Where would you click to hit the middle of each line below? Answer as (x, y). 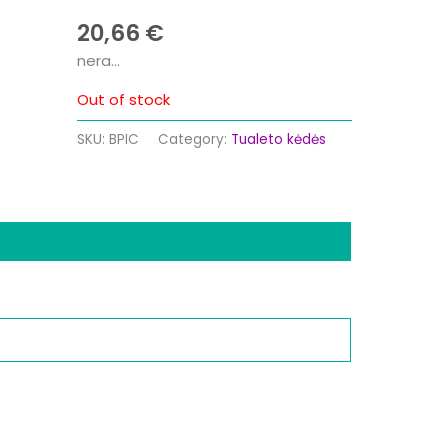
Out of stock (123, 100)
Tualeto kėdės (278, 139)
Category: (194, 139)
